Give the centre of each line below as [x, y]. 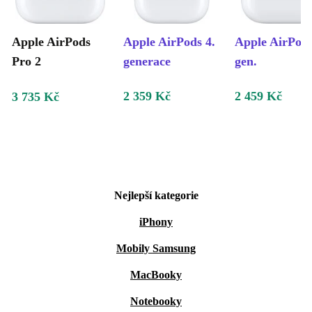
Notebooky [156, 302]
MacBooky [156, 275]
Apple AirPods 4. [169, 42]
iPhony [156, 222]
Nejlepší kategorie [156, 196]
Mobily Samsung [156, 249]
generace [147, 62]
